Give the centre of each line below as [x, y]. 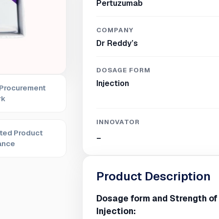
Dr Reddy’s [117, 43]
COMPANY [115, 30]
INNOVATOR [118, 122]
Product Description [153, 176]
